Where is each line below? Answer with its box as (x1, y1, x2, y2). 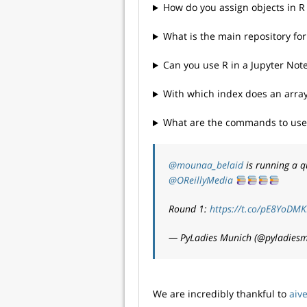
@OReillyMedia (169, 173, 233, 187)
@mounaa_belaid (169, 158, 243, 172)
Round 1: (169, 202, 210, 216)
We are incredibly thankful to (153, 287, 289, 301)
